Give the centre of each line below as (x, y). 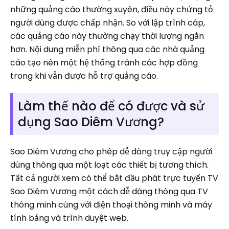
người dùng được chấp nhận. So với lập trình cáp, (108, 22)
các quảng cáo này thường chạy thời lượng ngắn (107, 36)
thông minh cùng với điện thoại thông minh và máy (111, 204)
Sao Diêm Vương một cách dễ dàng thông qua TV (109, 191)
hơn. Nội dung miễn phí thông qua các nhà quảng (107, 49)
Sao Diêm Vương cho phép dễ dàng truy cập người (111, 151)
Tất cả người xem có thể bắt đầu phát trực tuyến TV (114, 178)
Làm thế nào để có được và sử (111, 106)
